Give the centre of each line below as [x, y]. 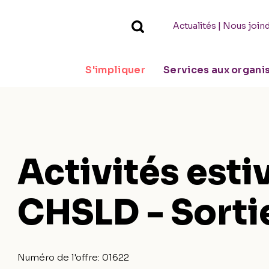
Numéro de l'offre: [60, 257]
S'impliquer [115, 70]
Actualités [194, 26]
